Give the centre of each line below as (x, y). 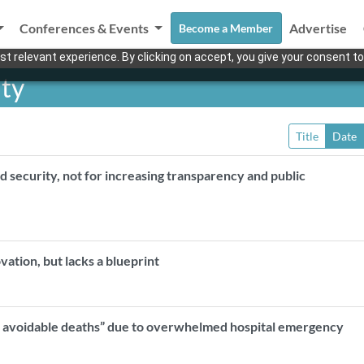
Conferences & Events (86, 28)
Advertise (318, 28)
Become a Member (226, 28)
